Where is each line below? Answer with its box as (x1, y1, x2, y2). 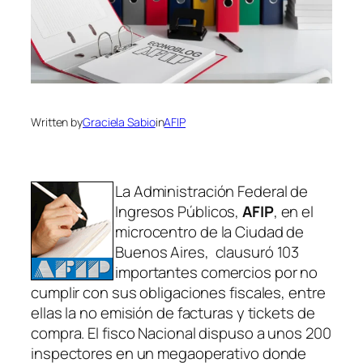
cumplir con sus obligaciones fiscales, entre (31, 282, 326, 303)
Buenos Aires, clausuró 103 (115, 241, 300, 263)
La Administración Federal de (115, 181, 309, 202)
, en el (273, 201, 314, 222)
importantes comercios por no (115, 262, 318, 283)
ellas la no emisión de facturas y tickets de (31, 302, 315, 323)
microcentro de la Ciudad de (115, 221, 305, 242)
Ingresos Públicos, (115, 201, 243, 222)
